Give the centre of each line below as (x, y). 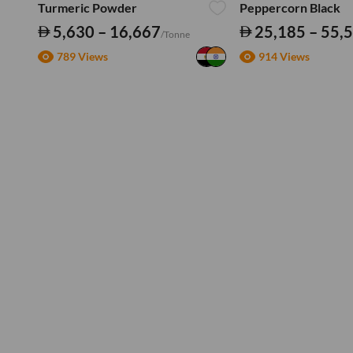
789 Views (82, 57)
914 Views (284, 57)
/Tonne (175, 34)
